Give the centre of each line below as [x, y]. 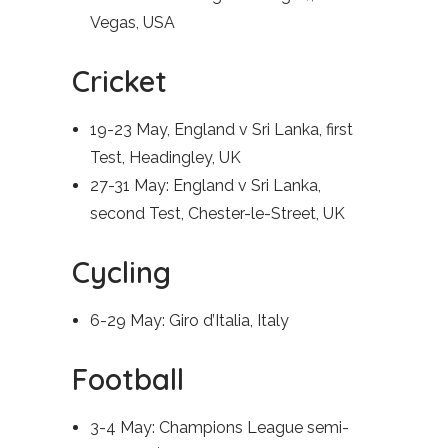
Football [128, 379]
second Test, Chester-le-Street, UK [217, 213]
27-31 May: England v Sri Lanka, [205, 185]
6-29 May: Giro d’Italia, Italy [189, 320]
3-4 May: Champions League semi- [219, 427]
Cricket [119, 81]
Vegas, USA [132, 22]
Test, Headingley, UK [165, 157]
